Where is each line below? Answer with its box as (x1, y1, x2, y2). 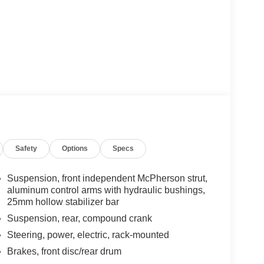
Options (62, 144, 88, 153)
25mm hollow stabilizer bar (6, 197, 119, 207)
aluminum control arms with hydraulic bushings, (6, 185, 205, 196)
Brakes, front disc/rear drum (6, 246, 121, 257)
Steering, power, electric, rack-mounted (6, 230, 169, 240)
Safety (15, 144, 38, 153)
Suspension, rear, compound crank (6, 213, 152, 224)
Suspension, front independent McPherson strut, (6, 173, 207, 184)
